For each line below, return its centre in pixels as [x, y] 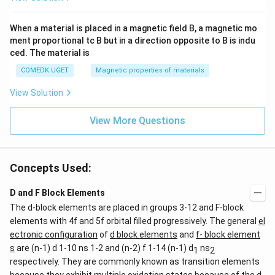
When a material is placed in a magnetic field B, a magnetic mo [134, 28]
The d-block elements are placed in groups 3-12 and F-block [127, 207]
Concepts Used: [51, 168]
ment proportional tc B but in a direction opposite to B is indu [133, 41]
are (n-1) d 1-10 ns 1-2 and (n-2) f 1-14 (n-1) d [104, 248]
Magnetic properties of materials [150, 70]
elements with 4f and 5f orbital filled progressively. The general [134, 221]
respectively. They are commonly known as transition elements [135, 261]
